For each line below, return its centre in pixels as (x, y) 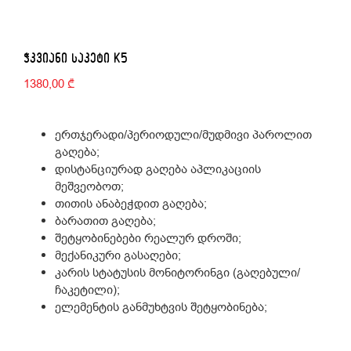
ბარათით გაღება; (105, 221)
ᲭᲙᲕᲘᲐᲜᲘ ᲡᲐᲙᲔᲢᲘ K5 (76, 58)
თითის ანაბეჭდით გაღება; (131, 204)
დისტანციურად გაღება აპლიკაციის (158, 169)
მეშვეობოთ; (89, 186)
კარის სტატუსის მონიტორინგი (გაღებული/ (177, 273)
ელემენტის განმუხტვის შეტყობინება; (161, 307)
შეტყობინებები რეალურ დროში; (148, 238)
